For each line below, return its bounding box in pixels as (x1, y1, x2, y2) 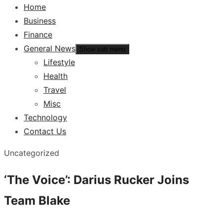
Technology (24, 112, 67, 122)
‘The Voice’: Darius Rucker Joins (4, 172, 189, 187)
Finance (24, 30, 52, 39)
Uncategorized (4, 148, 59, 158)
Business (24, 16, 56, 26)
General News (24, 43, 75, 53)
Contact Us (24, 126, 66, 136)
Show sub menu (79, 45, 125, 53)
